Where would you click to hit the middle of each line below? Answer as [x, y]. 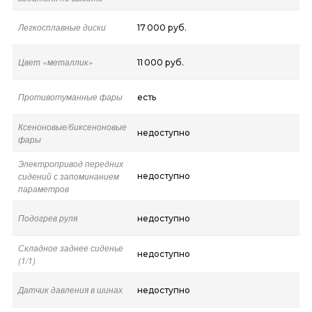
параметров [43, 188]
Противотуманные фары [70, 96]
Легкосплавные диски [62, 26]
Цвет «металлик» [55, 61]
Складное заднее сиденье [70, 247]
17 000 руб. [162, 27]
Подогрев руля [47, 217]
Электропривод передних [70, 163]
